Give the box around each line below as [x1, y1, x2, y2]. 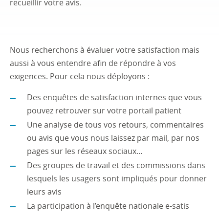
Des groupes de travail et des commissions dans [27, 160, 205, 171]
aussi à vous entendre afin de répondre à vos [10, 58, 176, 68]
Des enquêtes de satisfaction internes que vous [27, 92, 202, 103]
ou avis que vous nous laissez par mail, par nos [27, 132, 199, 143]
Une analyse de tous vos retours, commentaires [27, 119, 204, 130]
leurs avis [27, 186, 62, 197]
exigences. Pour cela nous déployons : [10, 71, 150, 82]
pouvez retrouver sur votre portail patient [27, 105, 181, 116]
